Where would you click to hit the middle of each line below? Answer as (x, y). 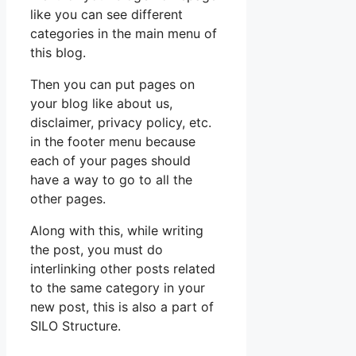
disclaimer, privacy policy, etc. (121, 123)
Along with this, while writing (117, 231)
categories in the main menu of (124, 34)
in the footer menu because (113, 142)
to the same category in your (118, 288)
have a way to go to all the (111, 180)
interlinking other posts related (123, 269)
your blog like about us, (101, 104)
